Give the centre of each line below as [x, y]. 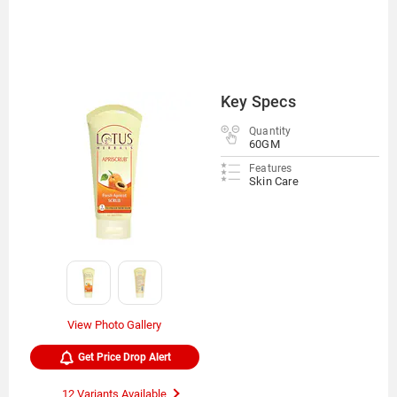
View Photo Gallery [115, 325]
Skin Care [273, 181]
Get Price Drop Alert [125, 357]
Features [270, 168]
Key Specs [258, 101]
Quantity [270, 131]
